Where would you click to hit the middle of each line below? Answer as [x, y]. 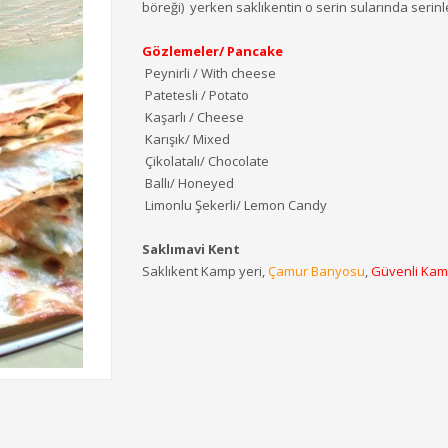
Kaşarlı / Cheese [192, 117]
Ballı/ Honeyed [187, 183]
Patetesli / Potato [195, 95]
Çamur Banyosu [316, 271]
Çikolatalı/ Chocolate [205, 161]
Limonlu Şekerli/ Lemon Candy [234, 205]
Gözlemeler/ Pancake [212, 51]
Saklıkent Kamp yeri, [204, 271]
